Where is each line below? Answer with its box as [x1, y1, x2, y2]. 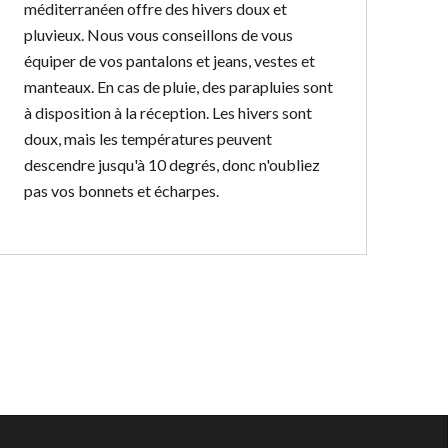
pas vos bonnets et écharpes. [24, 181, 220, 200]
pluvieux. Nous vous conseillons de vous [24, 25, 294, 44]
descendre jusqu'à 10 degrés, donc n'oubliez [24, 155, 321, 174]
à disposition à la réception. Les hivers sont [24, 103, 313, 122]
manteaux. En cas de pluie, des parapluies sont [24, 77, 334, 96]
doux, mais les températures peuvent [24, 129, 273, 148]
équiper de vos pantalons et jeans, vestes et [24, 51, 316, 70]
